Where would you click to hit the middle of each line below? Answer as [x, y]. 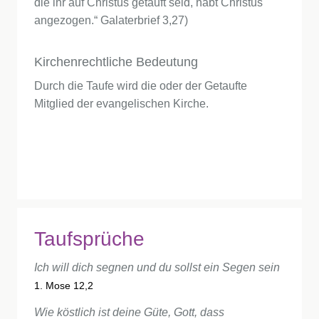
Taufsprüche [89, 239]
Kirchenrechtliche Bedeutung [116, 62]
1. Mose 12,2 [64, 286]
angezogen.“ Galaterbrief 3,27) [111, 20]
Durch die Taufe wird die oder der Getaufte [141, 86]
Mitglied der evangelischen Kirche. [121, 104]
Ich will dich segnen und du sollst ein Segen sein [157, 267]
